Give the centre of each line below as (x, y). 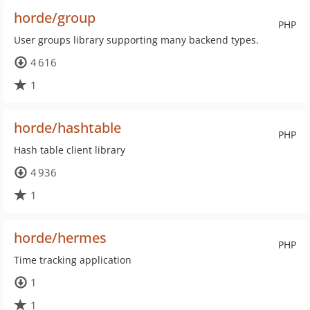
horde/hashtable (67, 128)
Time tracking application (73, 260)
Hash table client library (70, 150)
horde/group (55, 18)
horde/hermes (60, 238)
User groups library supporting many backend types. (136, 40)
